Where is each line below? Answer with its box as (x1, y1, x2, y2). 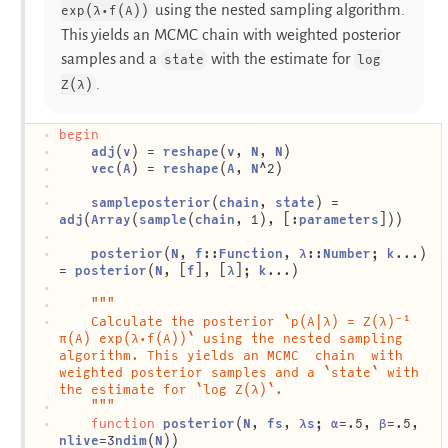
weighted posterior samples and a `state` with (59, 364, 419, 380)
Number (323, 245, 371, 261)
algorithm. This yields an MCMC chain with (59, 347, 403, 363)
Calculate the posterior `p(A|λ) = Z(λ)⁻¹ (59, 313, 411, 329)
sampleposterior (91, 194, 211, 210)
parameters (299, 211, 379, 227)
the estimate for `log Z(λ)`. (59, 381, 283, 397)
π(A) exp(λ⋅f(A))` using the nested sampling (59, 330, 403, 346)
